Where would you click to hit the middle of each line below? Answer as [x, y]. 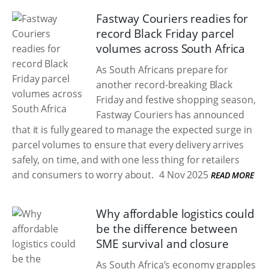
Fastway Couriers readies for [172, 19]
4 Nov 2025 [183, 175]
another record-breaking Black [165, 85]
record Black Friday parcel [165, 34]
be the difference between [167, 229]
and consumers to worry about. [83, 175]
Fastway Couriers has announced [170, 115]
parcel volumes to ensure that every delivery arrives [128, 145]
